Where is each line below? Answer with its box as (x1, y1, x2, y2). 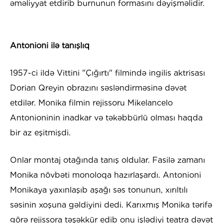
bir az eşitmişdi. (10, 128, 71, 138)
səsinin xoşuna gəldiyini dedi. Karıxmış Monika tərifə (10, 200, 212, 210)
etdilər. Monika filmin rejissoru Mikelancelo (10, 98, 173, 108)
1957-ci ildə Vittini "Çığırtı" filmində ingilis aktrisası (10, 68, 205, 78)
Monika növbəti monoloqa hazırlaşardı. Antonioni (10, 170, 201, 180)
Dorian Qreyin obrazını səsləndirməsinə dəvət (10, 83, 187, 93)
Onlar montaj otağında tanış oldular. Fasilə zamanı (10, 155, 205, 165)
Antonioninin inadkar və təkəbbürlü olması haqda (10, 113, 203, 123)
